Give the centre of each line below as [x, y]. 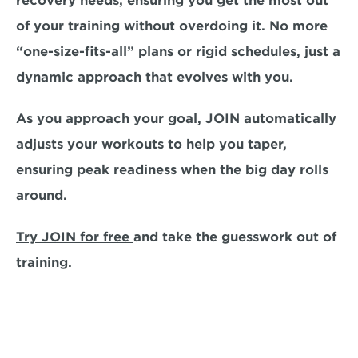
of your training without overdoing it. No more [172, 26]
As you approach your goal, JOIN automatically [176, 119]
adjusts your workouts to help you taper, [151, 144]
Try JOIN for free [75, 237]
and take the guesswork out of [235, 237]
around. [44, 195]
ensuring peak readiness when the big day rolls [172, 170]
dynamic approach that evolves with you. [159, 77]
